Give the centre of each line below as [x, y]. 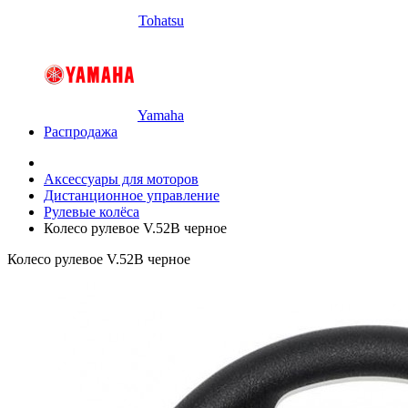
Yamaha [161, 115]
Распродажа [81, 132]
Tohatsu [161, 20]
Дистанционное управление [132, 195]
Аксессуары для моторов [121, 179]
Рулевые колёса [92, 212]
